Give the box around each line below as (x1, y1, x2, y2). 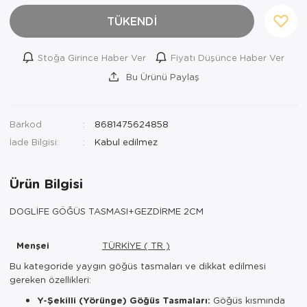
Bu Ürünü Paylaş (123, 70, 199, 82)
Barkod (10, 117, 42, 130)
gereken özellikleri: (10, 273, 91, 285)
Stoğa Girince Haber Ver (38, 51, 146, 63)
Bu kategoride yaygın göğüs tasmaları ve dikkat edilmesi (10, 259, 266, 271)
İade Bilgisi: (10, 135, 59, 147)
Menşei (16, 238, 49, 251)
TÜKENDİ (107, 13, 157, 28)
